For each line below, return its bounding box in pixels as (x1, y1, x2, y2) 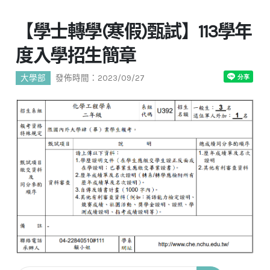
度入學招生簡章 (16, 45, 136, 67)
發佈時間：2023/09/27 (55, 74, 145, 83)
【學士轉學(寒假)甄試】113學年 (16, 20, 252, 43)
